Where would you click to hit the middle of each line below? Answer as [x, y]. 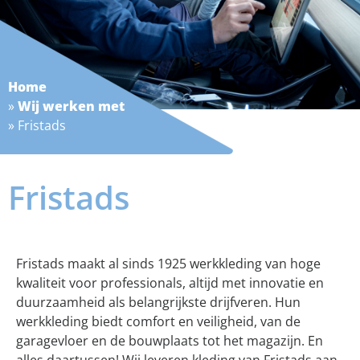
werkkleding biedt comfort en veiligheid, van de [158, 322]
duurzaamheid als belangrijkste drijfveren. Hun [158, 303]
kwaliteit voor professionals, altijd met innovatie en [170, 283]
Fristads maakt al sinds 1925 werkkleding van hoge [168, 264]
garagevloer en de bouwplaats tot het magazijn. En [170, 341]
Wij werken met [71, 106]
